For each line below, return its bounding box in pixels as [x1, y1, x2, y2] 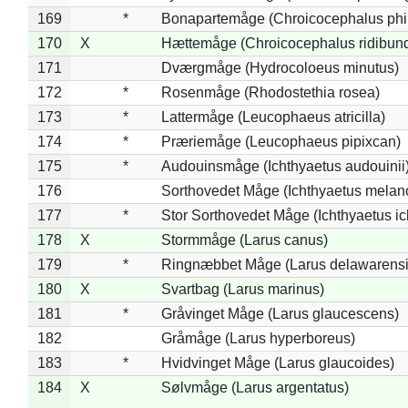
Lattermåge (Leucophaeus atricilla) [160, 108, 385, 125]
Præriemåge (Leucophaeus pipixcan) [160, 133, 401, 149]
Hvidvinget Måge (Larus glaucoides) [160, 354, 394, 371]
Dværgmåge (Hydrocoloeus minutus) [160, 59, 399, 76]
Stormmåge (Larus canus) [160, 231, 328, 248]
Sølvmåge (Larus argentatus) [160, 379, 349, 395]
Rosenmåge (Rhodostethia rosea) [160, 84, 380, 100]
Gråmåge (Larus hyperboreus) [160, 330, 355, 346]
